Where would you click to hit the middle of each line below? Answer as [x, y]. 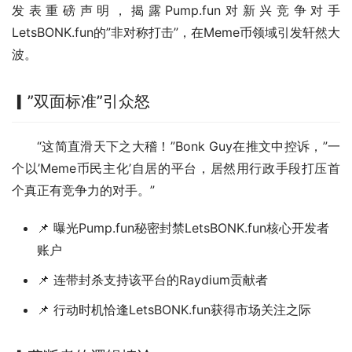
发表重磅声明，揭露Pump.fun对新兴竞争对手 [176, 10]
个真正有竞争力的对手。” [83, 190]
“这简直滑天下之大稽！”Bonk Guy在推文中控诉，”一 [189, 146]
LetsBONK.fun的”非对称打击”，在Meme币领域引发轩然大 [176, 32]
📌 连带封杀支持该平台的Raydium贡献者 [152, 279]
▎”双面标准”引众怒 [81, 101]
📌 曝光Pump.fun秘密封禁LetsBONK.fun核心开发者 [183, 227]
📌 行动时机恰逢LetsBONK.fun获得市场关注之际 [174, 309]
